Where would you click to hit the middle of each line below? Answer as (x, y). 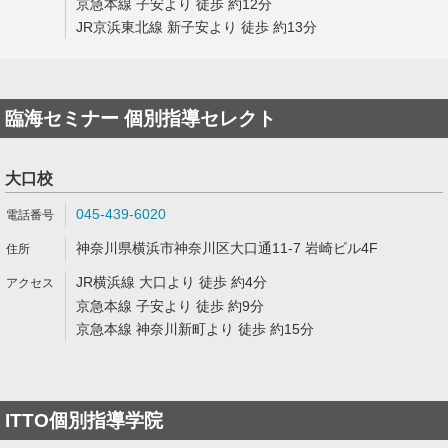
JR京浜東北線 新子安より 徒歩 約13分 (196, 27)
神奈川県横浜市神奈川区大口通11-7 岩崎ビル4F (227, 248)
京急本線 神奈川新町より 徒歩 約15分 (195, 329)
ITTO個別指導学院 (84, 420)
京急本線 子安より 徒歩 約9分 (170, 306)
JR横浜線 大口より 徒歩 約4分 (171, 282)
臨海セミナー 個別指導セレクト (140, 118)
